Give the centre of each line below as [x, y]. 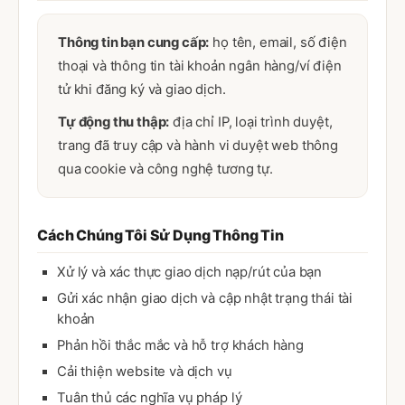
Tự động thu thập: [114, 122]
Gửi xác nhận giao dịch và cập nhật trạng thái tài [205, 298]
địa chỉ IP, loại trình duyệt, [251, 122]
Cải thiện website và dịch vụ [145, 372]
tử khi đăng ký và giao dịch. [142, 89]
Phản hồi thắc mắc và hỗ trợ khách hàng [180, 345]
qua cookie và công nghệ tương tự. [165, 169]
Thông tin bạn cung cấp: [134, 42]
